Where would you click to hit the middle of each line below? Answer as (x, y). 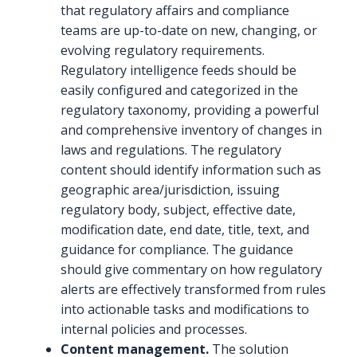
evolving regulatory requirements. (163, 51)
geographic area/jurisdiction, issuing (170, 190)
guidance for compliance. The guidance (177, 250)
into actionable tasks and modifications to (185, 310)
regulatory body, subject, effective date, (178, 210)
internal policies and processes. (154, 330)
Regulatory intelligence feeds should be (178, 71)
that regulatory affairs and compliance (175, 11)
